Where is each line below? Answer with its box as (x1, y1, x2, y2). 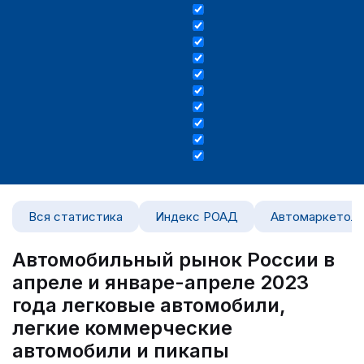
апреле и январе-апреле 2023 (12, 271, 309, 294)
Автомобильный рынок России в (12, 248, 335, 271)
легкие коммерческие (12, 316, 232, 340)
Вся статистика (28, 209, 123, 224)
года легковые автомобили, (12, 293, 286, 317)
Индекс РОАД (155, 209, 238, 224)
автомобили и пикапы (12, 339, 229, 362)
